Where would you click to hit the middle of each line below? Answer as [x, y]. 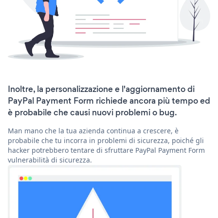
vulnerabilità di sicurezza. [50, 160]
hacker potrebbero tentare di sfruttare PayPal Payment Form [106, 150]
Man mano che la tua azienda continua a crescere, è [93, 131]
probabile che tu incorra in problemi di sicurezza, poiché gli [106, 141]
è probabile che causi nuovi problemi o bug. [92, 113]
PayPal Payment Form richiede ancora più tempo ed [109, 101]
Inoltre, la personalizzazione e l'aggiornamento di [101, 89]
